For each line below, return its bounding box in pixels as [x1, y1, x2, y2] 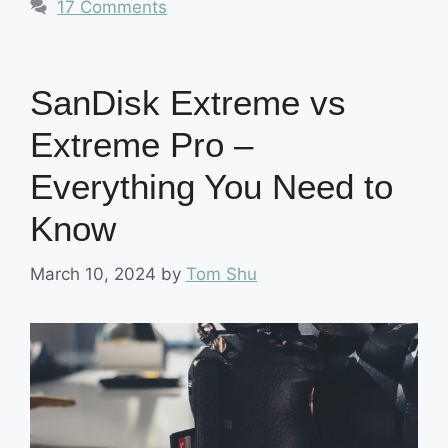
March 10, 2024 [30, 263, 156, 284]
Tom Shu [186, 263, 257, 284]
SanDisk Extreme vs [30, 83, 346, 123]
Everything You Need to [30, 167, 393, 207]
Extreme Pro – [30, 125, 253, 165]
